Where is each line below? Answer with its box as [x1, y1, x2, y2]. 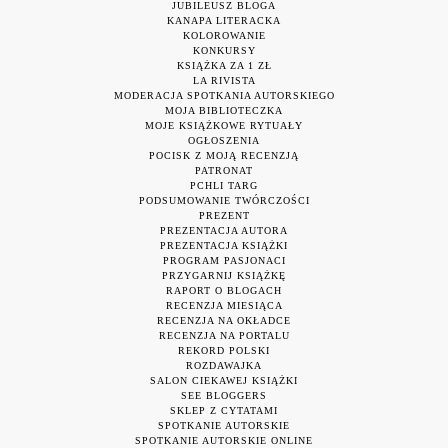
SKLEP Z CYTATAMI [170, 404, 278, 416]
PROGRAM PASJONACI [162, 254, 286, 266]
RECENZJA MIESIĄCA [165, 299, 283, 311]
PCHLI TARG [190, 179, 258, 191]
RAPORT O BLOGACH [166, 284, 282, 296]
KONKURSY [192, 44, 256, 56]
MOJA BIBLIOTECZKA [165, 104, 283, 116]
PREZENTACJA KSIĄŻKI [160, 239, 288, 251]
